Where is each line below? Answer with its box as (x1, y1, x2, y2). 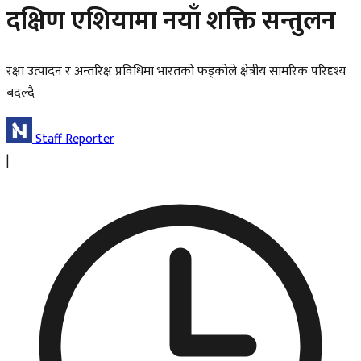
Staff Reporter (35, 127, 114, 150)
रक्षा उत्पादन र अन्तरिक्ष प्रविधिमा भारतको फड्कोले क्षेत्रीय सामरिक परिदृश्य (6, 60, 346, 82)
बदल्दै (6, 81, 35, 104)
